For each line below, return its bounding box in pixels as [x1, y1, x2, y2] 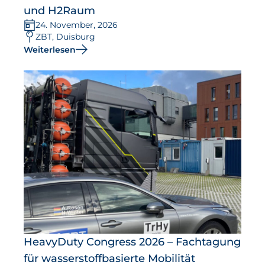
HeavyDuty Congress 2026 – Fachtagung [24, 235, 241, 248]
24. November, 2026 [35, 20, 118, 31]
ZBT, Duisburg [35, 31, 95, 43]
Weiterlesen [24, 44, 76, 55]
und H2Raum [24, 4, 95, 18]
